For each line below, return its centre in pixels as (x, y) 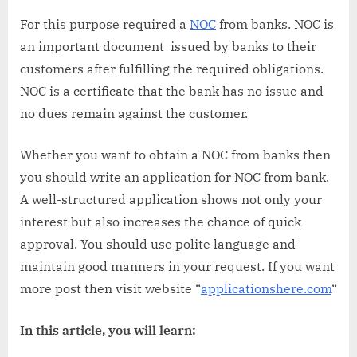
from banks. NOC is (275, 24)
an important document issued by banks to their (168, 47)
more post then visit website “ (110, 289)
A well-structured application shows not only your (171, 200)
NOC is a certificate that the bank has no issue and (172, 91)
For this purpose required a (105, 24)
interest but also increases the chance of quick (161, 222)
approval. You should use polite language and (158, 244)
